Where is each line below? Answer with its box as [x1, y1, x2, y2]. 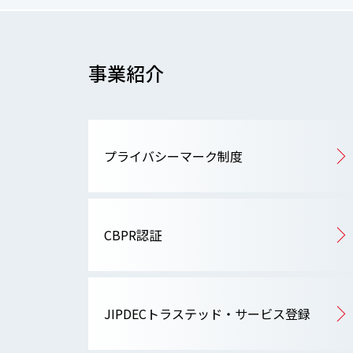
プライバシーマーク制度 [104, 146, 243, 165]
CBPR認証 [104, 225, 162, 244]
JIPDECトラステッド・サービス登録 [104, 303, 310, 323]
